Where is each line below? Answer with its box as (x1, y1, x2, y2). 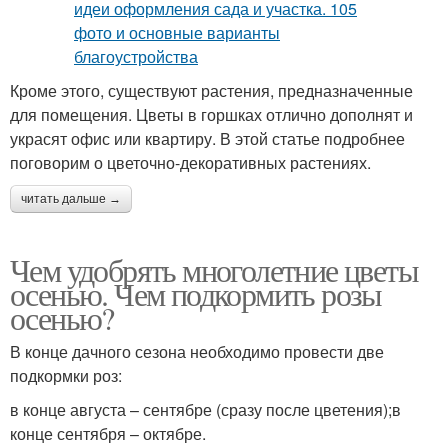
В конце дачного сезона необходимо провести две (10, 340, 384, 364)
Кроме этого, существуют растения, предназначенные (10, 79, 413, 103)
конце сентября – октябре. (10, 422, 206, 446)
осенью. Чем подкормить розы (10, 272, 382, 316)
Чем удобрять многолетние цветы (10, 248, 418, 292)
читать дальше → (21, 192, 121, 207)
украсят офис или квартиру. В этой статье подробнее (10, 127, 405, 151)
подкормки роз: (10, 364, 122, 388)
